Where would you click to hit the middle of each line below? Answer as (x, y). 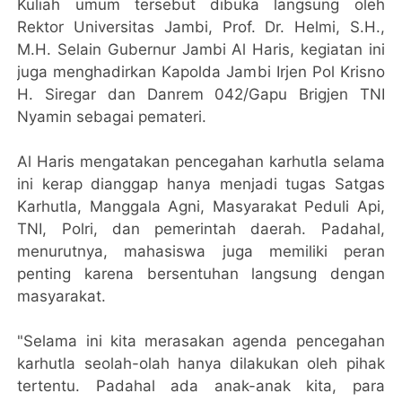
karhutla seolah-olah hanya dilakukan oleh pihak (201, 364)
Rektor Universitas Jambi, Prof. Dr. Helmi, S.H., (201, 27)
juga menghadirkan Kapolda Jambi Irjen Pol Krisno (201, 72)
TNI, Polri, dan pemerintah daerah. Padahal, (201, 229)
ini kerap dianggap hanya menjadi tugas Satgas (201, 184)
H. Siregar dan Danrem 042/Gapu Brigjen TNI (201, 95)
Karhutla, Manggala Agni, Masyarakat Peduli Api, (201, 207)
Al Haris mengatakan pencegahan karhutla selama (201, 162)
